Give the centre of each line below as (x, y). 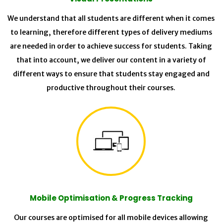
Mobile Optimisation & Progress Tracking (111, 198)
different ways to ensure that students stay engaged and (111, 74)
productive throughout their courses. (111, 88)
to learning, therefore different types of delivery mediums (111, 32)
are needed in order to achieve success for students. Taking (111, 46)
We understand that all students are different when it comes (111, 19)
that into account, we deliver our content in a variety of (111, 60)
